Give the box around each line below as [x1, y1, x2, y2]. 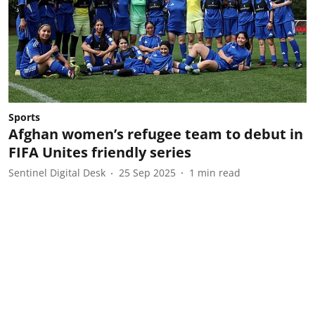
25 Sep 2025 [119, 166, 176, 179]
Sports [8, 110, 40, 124]
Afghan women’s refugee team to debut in [8, 124, 303, 143]
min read [198, 166, 240, 179]
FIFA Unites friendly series [8, 142, 191, 162]
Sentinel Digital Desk [8, 166, 105, 179]
